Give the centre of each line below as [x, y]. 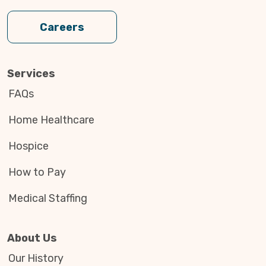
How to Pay [37, 172]
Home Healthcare [51, 120]
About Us [32, 238]
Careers [62, 27]
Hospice [28, 146]
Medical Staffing [47, 198]
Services [31, 73]
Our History [36, 258]
